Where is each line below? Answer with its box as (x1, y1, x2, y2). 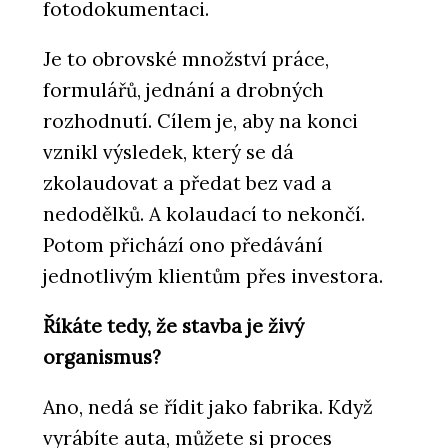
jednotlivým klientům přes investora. (43, 263, 383, 288)
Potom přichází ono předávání (43, 232, 323, 257)
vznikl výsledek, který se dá (43, 139, 294, 164)
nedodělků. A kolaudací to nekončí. (43, 201, 365, 226)
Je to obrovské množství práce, (43, 46, 329, 71)
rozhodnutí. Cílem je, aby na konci (43, 108, 358, 133)
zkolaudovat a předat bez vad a (43, 170, 332, 195)
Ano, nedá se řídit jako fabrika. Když (43, 394, 373, 419)
